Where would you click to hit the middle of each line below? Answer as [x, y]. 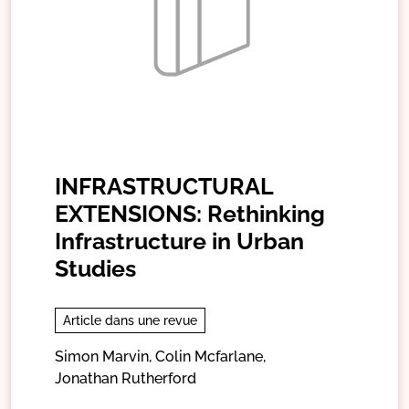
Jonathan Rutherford [126, 378]
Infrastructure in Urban [179, 241]
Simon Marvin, [103, 356]
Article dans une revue [130, 320]
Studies [95, 268]
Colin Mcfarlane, [210, 356]
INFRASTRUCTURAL [164, 186]
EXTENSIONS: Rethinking [190, 213]
